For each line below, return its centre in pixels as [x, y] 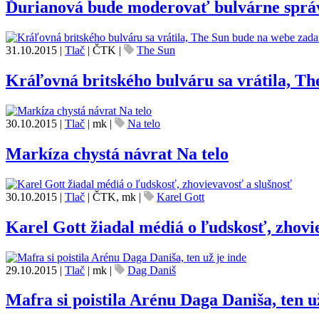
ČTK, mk [114, 197]
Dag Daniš [152, 270]
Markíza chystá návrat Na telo [117, 153]
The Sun [156, 51]
